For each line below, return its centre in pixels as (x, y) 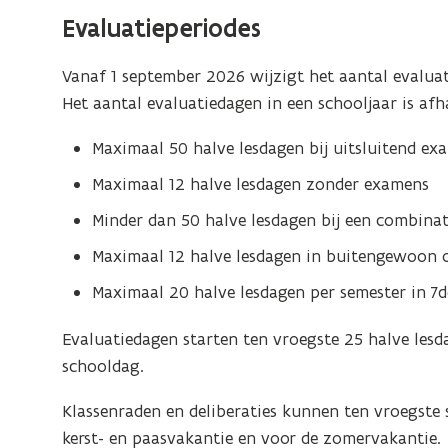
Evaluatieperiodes (162, 28)
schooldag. (103, 366)
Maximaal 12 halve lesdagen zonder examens (261, 184)
